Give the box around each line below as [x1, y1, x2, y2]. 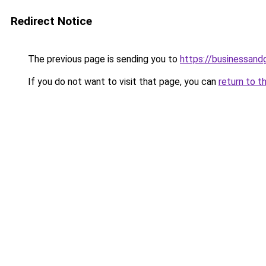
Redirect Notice [11, 14, 92, 28]
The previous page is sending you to [26, 53, 180, 65]
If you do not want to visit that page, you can [26, 76, 218, 87]
